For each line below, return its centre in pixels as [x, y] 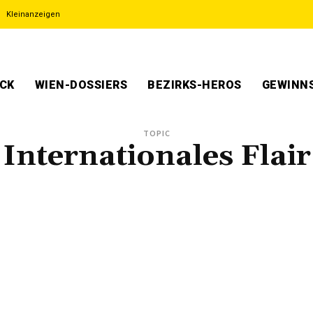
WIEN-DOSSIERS [81, 85]
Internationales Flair [156, 156]
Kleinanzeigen [33, 14]
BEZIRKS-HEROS [195, 85]
